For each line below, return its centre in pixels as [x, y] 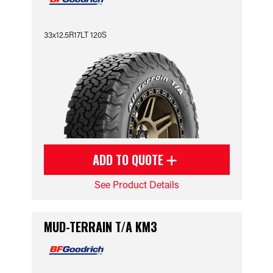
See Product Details [136, 184]
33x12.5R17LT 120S [75, 34]
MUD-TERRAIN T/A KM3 [100, 227]
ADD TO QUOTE [129, 160]
